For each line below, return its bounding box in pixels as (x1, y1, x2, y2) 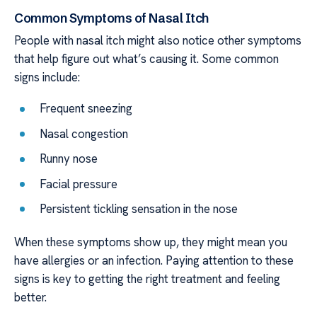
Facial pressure (40, 175, 118, 192)
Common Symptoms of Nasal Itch (14, 10, 209, 27)
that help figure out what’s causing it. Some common (14, 50, 279, 67)
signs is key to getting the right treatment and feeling (14, 271, 280, 287)
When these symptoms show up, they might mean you (14, 234, 287, 250)
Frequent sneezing (40, 100, 133, 117)
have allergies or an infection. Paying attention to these (14, 253, 294, 269)
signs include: (14, 69, 80, 85)
